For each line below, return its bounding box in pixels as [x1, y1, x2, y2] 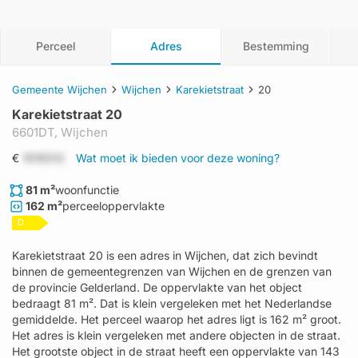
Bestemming [243, 39, 309, 53]
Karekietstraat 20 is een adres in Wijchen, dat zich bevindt [12, 249, 318, 262]
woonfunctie [55, 183, 119, 197]
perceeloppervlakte [62, 199, 165, 213]
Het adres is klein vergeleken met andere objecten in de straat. [12, 328, 340, 342]
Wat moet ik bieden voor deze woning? [76, 151, 280, 165]
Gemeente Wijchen [12, 83, 107, 96]
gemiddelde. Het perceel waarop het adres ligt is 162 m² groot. [12, 312, 341, 326]
